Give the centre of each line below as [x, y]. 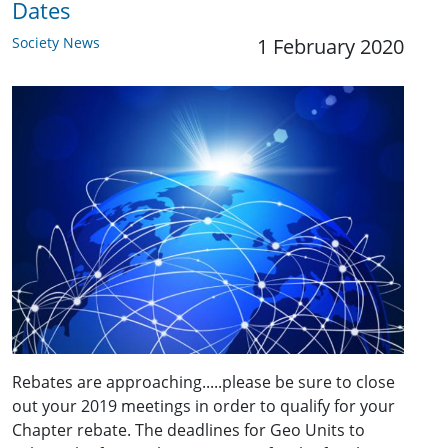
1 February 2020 [330, 46]
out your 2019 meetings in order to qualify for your [203, 406]
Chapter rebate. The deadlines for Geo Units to [188, 430]
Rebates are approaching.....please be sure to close [203, 382]
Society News [56, 42]
